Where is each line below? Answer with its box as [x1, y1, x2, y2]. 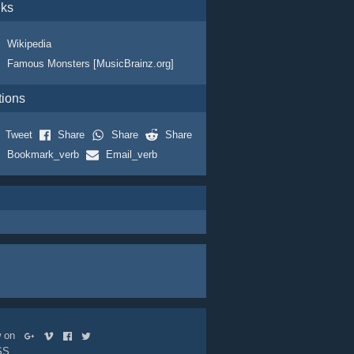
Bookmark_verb [6, 149, 79, 160]
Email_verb [105, 149, 157, 160]
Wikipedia [6, 38, 51, 50]
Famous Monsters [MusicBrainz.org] [6, 58, 174, 70]
